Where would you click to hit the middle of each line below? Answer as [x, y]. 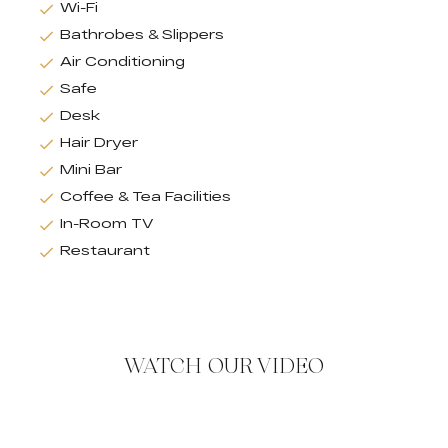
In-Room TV [106, 222]
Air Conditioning [122, 60]
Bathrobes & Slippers [142, 33]
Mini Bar [91, 168]
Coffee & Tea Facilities [145, 195]
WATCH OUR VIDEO [224, 365]
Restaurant [105, 249]
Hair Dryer [99, 141]
